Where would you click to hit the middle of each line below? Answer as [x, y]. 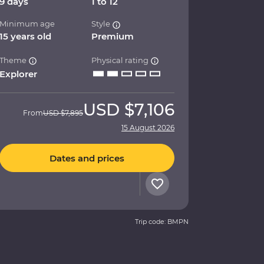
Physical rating [121, 60]
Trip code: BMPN [162, 222]
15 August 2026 [148, 128]
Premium [113, 37]
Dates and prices [87, 158]
